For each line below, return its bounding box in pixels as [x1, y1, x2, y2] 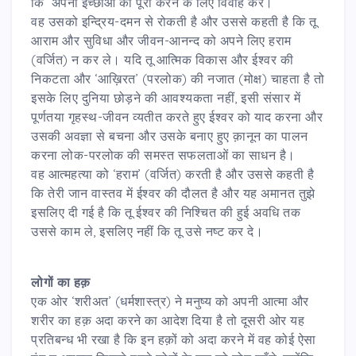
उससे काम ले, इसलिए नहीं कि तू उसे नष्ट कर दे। [31, 222, 263, 239]
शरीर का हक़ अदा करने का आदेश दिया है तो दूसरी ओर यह [31, 311, 304, 328]
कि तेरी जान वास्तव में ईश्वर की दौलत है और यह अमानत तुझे [31, 184, 315, 201]
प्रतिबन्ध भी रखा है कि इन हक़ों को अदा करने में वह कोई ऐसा [31, 331, 316, 347]
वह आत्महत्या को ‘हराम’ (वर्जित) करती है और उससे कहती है [31, 165, 314, 182]
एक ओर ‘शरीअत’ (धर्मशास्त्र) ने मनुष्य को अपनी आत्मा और [31, 292, 309, 309]
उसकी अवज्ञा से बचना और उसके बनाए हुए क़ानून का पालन [31, 127, 308, 144]
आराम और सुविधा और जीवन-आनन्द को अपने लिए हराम [31, 32, 292, 48]
